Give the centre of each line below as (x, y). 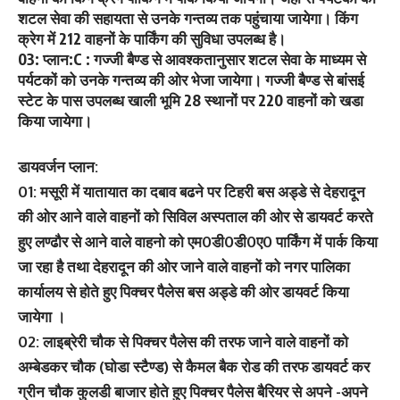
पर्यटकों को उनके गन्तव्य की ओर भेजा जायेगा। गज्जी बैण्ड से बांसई (191, 79)
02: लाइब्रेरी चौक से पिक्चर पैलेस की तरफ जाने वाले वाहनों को (183, 341)
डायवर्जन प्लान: (58, 166)
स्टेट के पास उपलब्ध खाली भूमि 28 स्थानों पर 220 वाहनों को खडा (191, 100)
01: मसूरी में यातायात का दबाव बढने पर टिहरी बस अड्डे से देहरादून (192, 191)
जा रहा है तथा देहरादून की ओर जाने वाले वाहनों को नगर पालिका (184, 266)
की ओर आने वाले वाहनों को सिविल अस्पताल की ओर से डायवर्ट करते (196, 216)
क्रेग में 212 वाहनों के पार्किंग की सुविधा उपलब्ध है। (152, 38)
